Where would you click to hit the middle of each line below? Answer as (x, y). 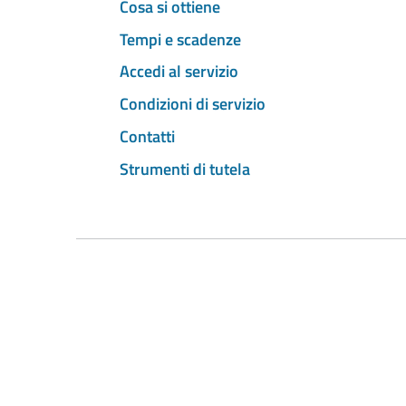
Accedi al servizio (179, 72)
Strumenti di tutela (185, 169)
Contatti (147, 136)
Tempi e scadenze (180, 39)
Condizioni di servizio (193, 104)
